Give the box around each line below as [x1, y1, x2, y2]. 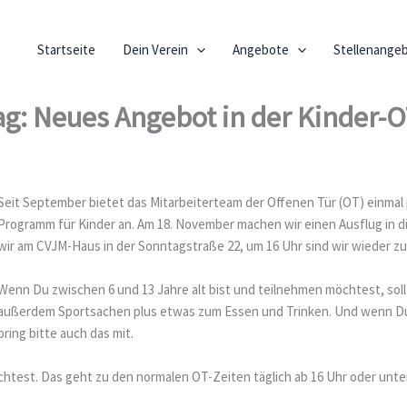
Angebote [232, 41, 289, 58]
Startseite [36, 41, 95, 58]
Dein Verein [122, 41, 188, 58]
